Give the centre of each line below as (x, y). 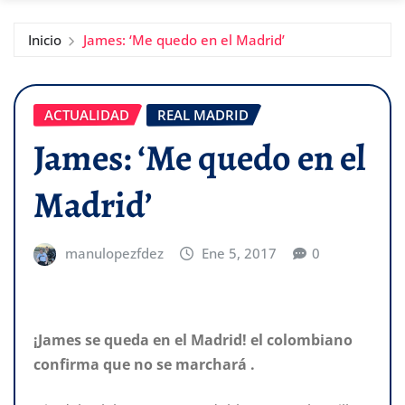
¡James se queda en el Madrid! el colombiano (193, 339)
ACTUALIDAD (87, 114)
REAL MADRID (203, 114)
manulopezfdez (114, 254)
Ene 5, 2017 (240, 254)
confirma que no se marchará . (144, 364)
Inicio (45, 39)
